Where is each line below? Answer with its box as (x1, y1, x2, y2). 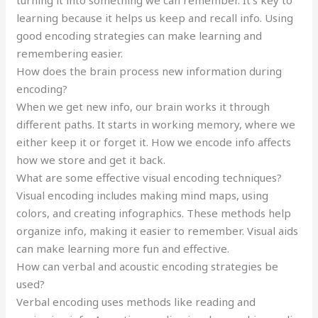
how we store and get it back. (16, 152, 166, 167)
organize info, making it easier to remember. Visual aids (16, 223, 299, 238)
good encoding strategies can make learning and (16, 28, 263, 43)
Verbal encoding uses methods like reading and (16, 294, 256, 309)
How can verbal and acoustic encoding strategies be (16, 258, 279, 273)
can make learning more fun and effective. (16, 241, 230, 256)
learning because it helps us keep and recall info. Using (16, 10, 294, 25)
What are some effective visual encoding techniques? (16, 170, 283, 185)
